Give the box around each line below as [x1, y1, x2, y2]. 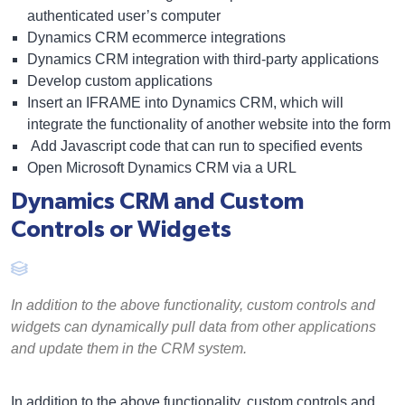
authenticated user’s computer [27, 8, 224, 24]
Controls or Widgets [11, 218, 231, 242]
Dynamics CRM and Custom [11, 190, 304, 214]
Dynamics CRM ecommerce [27, 30, 207, 46]
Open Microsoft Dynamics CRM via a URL [27, 160, 297, 176]
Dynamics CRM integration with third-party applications [27, 52, 382, 68]
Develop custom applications [27, 73, 216, 89]
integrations [207, 30, 286, 46]
